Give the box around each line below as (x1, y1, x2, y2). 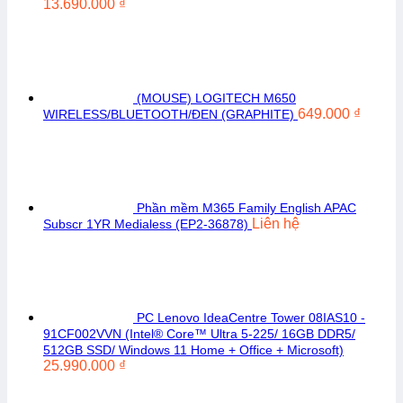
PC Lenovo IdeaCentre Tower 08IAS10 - (137, 310, 365, 325)
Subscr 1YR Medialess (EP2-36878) (43, 217, 248, 231)
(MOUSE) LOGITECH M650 (137, 91, 296, 105)
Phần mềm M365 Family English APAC (137, 201, 356, 215)
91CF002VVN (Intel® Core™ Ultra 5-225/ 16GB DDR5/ (43, 327, 355, 341)
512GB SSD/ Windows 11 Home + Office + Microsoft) (43, 343, 344, 357)
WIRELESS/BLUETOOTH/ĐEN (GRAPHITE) (43, 107, 294, 121)
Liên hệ (252, 216, 300, 231)
